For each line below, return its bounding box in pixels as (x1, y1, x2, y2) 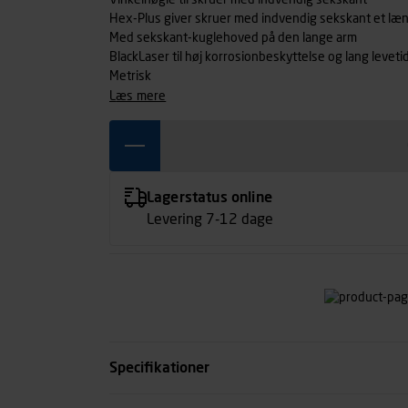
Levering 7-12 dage (147, 212, 273, 228)
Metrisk (109, 70, 151, 83)
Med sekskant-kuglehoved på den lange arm (109, 32, 357, 45)
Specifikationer (109, 361, 209, 376)
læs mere (116, 89, 167, 103)
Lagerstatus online (147, 190, 272, 206)
